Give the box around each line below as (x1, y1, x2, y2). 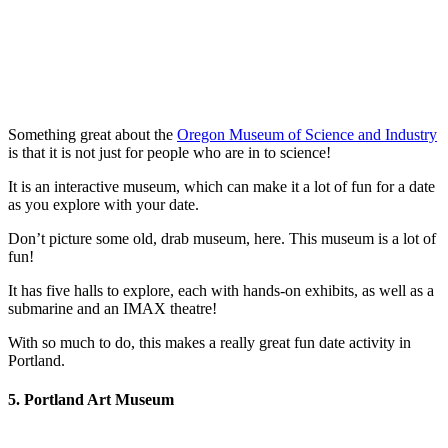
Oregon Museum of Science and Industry (177, 126, 437, 143)
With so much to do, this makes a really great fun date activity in (8, 334, 411, 351)
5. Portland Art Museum (8, 391, 174, 409)
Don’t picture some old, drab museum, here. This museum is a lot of (8, 230, 436, 247)
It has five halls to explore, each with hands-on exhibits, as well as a (8, 282, 434, 299)
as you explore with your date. (8, 196, 199, 213)
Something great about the (8, 126, 177, 143)
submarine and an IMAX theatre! (8, 300, 217, 317)
